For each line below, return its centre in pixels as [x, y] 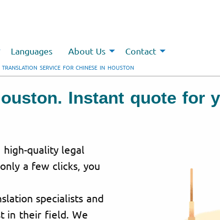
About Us [87, 51]
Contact [141, 51]
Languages [31, 51]
